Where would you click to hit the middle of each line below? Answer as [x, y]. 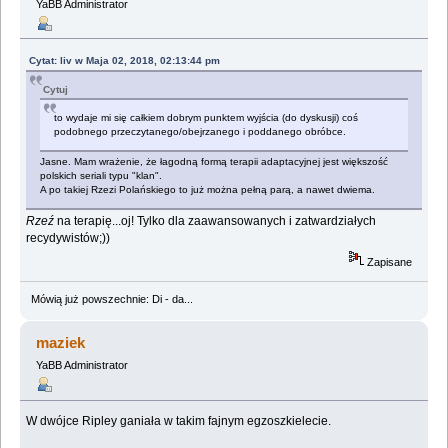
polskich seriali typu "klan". [101, 175]
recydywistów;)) [68, 237]
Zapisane [388, 262]
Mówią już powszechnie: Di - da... [111, 299]
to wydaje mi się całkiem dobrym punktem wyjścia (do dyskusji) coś [206, 117]
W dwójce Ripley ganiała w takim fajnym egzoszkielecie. [179, 421]
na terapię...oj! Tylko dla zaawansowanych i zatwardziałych [217, 220]
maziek [61, 343]
